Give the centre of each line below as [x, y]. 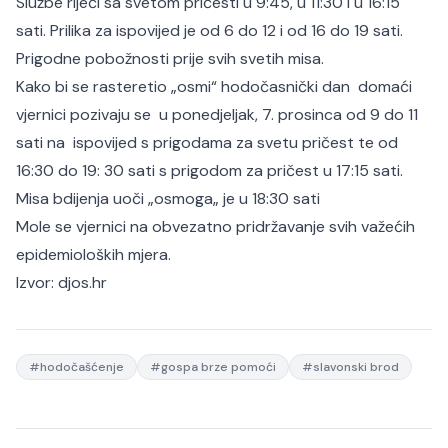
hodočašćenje [82, 367]
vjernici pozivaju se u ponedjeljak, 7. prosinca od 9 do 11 [217, 114]
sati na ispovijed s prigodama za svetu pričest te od [207, 142]
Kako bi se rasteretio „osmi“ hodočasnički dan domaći [214, 86]
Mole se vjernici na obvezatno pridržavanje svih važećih [215, 226]
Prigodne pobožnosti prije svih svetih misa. [170, 58]
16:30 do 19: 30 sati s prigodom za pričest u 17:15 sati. [209, 170]
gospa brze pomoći [218, 367]
